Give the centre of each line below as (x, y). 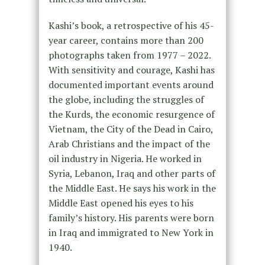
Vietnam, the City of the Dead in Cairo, (130, 129)
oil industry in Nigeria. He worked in (125, 159)
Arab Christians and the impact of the (129, 144)
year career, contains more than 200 (126, 41)
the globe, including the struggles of (126, 100)
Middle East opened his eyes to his (121, 203)
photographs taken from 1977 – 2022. (129, 55)
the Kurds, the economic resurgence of (131, 114)
